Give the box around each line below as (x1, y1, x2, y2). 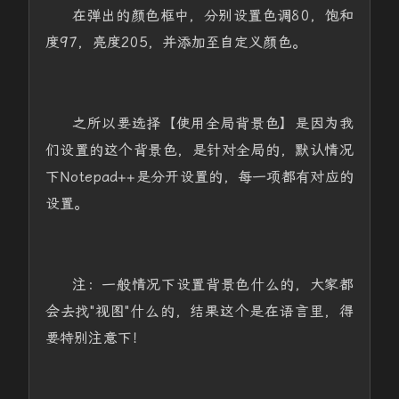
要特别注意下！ (45, 330, 146, 346)
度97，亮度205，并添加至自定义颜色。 (45, 34, 306, 51)
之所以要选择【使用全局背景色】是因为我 (71, 115, 354, 132)
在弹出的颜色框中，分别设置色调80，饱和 (71, 7, 354, 24)
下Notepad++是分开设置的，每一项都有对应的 (45, 168, 354, 185)
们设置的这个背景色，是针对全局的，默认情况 (45, 142, 354, 159)
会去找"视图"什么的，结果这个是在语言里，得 (45, 303, 354, 320)
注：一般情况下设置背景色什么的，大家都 (71, 276, 354, 293)
